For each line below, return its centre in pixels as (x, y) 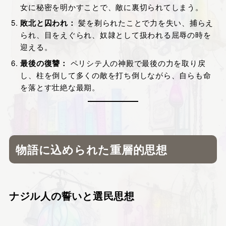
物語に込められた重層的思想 (92, 149)
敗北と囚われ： (48, 23)
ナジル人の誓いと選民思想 (72, 196)
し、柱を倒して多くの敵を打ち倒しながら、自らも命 (116, 75)
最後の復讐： (44, 63)
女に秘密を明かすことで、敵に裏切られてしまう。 (112, 7)
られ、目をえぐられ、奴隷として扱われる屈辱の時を (116, 35)
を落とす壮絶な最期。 (60, 87)
